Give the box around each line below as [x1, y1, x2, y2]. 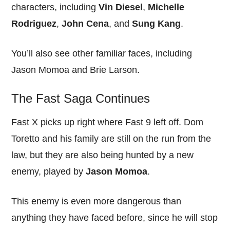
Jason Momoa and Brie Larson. [11, 65, 140, 75]
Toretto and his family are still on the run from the [11, 133, 212, 144]
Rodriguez [11, 18, 57, 29]
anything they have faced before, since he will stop [11, 213, 218, 223]
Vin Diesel [99, 2, 143, 13]
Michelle [148, 2, 185, 13]
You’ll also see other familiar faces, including [11, 48, 193, 59]
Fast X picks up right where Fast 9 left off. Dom [11, 117, 204, 128]
